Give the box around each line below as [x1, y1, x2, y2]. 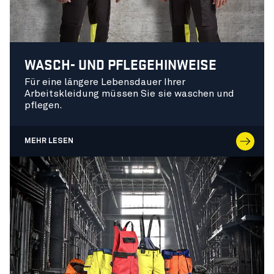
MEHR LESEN [24, 137, 73, 145]
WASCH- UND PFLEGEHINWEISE [24, 54, 217, 73]
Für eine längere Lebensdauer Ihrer [24, 76, 185, 87]
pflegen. [24, 100, 62, 110]
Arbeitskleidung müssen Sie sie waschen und [24, 88, 234, 98]
